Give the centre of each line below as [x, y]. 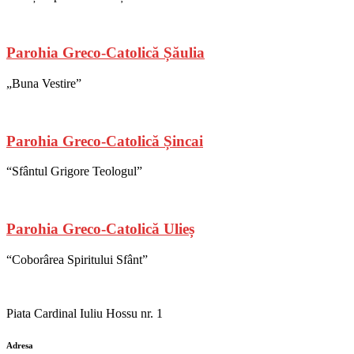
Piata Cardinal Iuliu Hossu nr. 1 [85, 313]
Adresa [20, 345]
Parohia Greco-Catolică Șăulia [105, 53]
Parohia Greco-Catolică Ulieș [100, 229]
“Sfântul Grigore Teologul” [74, 171]
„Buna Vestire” [44, 83]
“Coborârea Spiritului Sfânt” [77, 259]
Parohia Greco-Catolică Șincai [105, 141]
